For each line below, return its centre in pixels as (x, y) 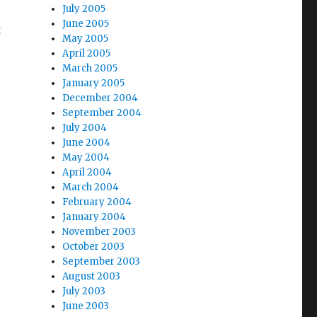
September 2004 (102, 113)
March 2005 (90, 68)
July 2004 (85, 128)
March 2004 (91, 187)
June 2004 (87, 143)
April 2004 (87, 172)
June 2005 (86, 24)
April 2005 (87, 53)
